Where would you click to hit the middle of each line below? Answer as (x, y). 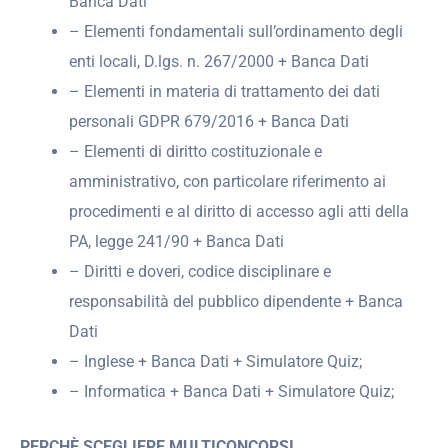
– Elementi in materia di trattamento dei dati (225, 92)
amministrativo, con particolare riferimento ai (228, 182)
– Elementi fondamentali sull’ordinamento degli (236, 32)
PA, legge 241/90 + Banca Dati (177, 242)
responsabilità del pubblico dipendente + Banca (236, 302)
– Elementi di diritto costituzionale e (196, 152)
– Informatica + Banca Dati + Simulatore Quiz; (232, 392)
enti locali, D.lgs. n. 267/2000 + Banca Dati (219, 62)
